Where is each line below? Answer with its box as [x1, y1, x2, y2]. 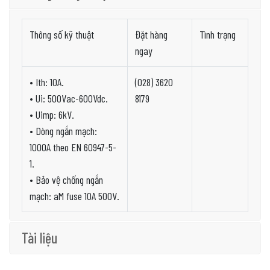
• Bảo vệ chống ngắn [30, 173, 103, 187]
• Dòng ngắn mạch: [30, 124, 97, 138]
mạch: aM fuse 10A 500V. [30, 189, 119, 203]
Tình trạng [199, 28, 236, 42]
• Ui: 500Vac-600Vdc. [30, 92, 108, 105]
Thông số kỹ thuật [30, 28, 94, 42]
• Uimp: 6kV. [30, 108, 74, 122]
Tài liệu [22, 229, 57, 247]
